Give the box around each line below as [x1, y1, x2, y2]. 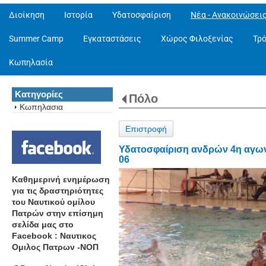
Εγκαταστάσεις [83, 34, 141, 43]
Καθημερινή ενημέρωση [12, 174, 110, 184]
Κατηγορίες [15, 89, 63, 99]
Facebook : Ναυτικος [12, 230, 96, 240]
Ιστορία [64, 10, 93, 20]
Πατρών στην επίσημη [12, 208, 103, 218]
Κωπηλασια [20, 102, 63, 112]
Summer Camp [9, 34, 64, 43]
